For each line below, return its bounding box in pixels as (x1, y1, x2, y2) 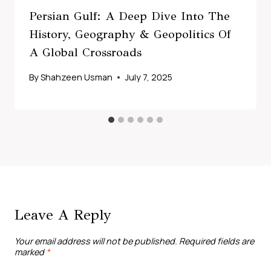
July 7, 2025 (125, 71, 173, 83)
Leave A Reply (15, 206, 111, 224)
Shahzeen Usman (41, 71, 113, 83)
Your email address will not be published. (15, 235, 177, 247)
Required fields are (179, 235, 254, 247)
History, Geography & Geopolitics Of (29, 26, 230, 42)
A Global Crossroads (29, 44, 142, 60)
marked (15, 246, 46, 258)
